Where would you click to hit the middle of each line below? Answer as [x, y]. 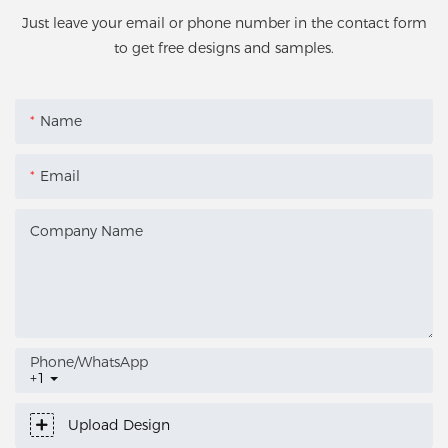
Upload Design [119, 424]
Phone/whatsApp [89, 361]
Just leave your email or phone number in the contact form [224, 23]
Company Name [86, 230]
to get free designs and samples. [224, 48]
